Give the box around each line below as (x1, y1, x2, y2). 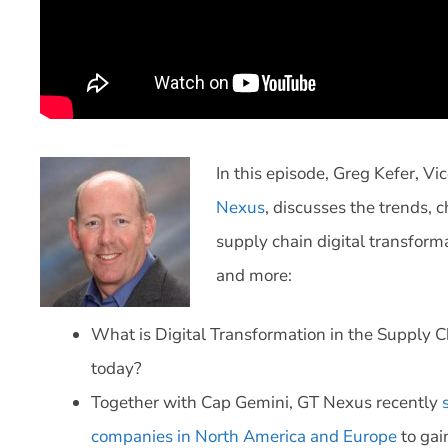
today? (91, 357, 142, 380)
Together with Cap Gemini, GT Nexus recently (91, 391, 442, 414)
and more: (215, 263, 292, 287)
